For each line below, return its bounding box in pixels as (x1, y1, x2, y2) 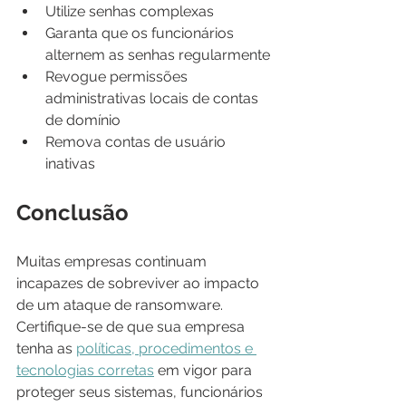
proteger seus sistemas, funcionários (16, 382, 266, 401)
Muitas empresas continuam (16, 252, 210, 270)
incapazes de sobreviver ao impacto (16, 274, 263, 292)
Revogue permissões (45, 67, 191, 85)
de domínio (45, 111, 121, 129)
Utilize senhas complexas (45, 2, 214, 20)
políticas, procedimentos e (76, 339, 256, 357)
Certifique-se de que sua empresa (16, 317, 248, 335)
